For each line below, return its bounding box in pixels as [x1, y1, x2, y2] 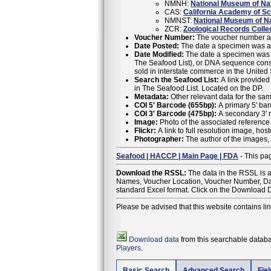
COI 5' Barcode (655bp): [134, 100, 217, 109]
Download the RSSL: [116, 168, 186, 177]
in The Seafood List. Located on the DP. [134, 83, 263, 93]
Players [116, 244, 141, 253]
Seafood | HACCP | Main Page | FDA [116, 151, 238, 160]
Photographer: [134, 134, 184, 143]
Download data [129, 235, 179, 244]
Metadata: [134, 92, 169, 101]
